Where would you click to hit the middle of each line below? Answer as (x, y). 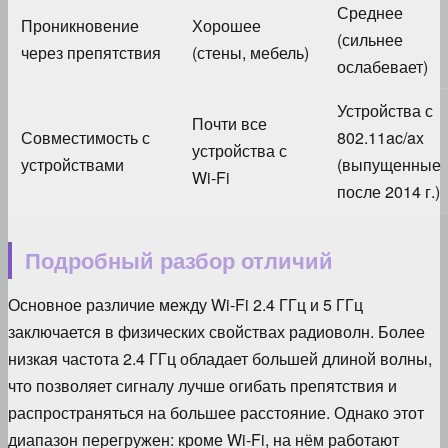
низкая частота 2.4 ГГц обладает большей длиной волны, (220, 358)
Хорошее (226, 25)
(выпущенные (389, 164)
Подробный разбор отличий (178, 260)
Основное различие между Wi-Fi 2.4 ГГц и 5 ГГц (185, 304)
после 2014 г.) (388, 191)
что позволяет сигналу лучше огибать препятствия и (202, 385)
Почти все (229, 123)
